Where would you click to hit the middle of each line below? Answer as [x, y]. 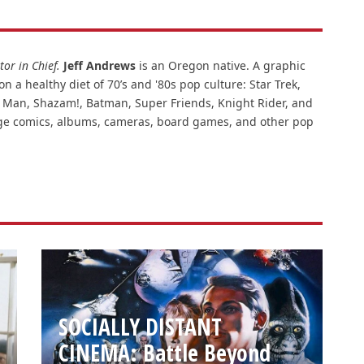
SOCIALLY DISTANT [141, 327]
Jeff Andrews [100, 65]
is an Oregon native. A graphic [221, 65]
